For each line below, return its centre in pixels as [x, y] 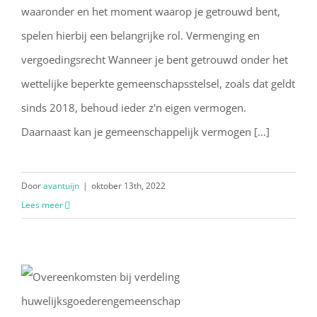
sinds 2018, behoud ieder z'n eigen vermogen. [134, 108]
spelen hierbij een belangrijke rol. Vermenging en [140, 35]
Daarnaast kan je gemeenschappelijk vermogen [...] [145, 132]
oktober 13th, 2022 [128, 186]
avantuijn [61, 186]
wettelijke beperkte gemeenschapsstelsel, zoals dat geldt [158, 83]
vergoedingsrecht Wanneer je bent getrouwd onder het [155, 59]
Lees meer [42, 205]
